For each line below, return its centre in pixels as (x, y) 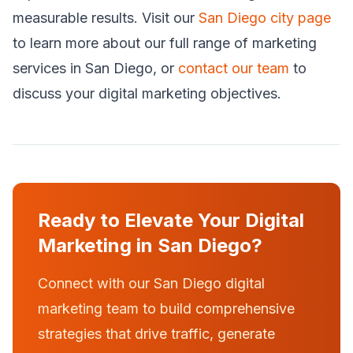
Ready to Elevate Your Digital (171, 220)
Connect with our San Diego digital (151, 283)
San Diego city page (265, 18)
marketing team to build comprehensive (166, 308)
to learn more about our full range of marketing (165, 43)
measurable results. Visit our (106, 18)
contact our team (234, 68)
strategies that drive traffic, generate (156, 334)
